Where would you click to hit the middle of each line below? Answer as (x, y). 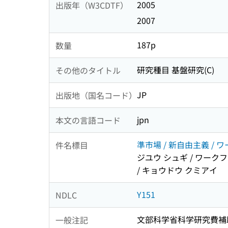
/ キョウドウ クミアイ (177, 170)
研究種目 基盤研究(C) (176, 70)
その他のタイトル (88, 70)
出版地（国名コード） (96, 95)
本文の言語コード (88, 120)
